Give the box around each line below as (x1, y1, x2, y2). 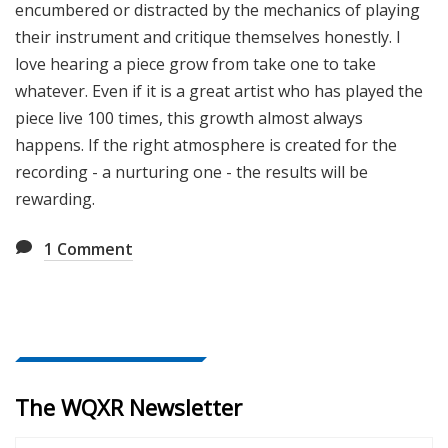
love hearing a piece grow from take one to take (15, 53, 376, 76)
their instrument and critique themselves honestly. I (15, 26, 401, 49)
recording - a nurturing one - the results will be (15, 161, 368, 184)
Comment (53, 238, 133, 261)
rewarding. (15, 188, 95, 211)
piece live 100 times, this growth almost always (15, 107, 363, 130)
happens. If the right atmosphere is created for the (15, 134, 397, 157)
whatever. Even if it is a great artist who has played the (15, 80, 423, 103)
